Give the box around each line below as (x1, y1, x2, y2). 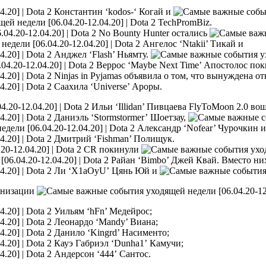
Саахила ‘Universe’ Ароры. (52, 81, 162, 91)
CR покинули (81, 144, 141, 154)
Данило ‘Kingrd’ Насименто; (52, 227, 169, 237)
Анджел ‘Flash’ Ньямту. (52, 49, 151, 59)
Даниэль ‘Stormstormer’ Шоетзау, (52, 112, 188, 122)
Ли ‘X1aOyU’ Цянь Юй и (52, 165, 160, 176)
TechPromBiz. (156, 17, 212, 27)
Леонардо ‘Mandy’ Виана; (52, 216, 158, 227)
